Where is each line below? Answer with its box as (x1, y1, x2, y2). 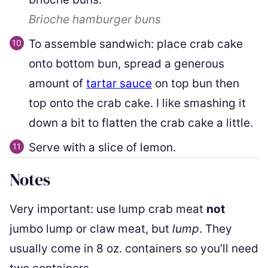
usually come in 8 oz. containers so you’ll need (10, 241, 258, 255)
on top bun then (152, 76, 239, 90)
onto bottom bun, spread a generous (29, 56, 224, 71)
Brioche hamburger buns (29, 12, 161, 26)
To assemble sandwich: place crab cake (29, 36, 243, 51)
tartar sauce (86, 76, 152, 90)
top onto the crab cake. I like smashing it (29, 96, 246, 110)
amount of (29, 76, 86, 90)
